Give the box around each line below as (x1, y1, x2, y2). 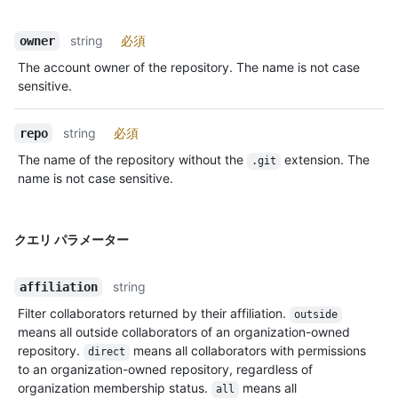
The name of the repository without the (18, 152, 247, 168)
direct (87, 346, 125, 359)
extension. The (280, 152, 373, 168)
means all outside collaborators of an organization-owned (18, 324, 350, 340)
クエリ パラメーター (14, 232, 129, 248)
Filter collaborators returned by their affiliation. (18, 306, 290, 322)
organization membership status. (18, 380, 211, 396)
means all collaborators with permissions (129, 343, 370, 359)
